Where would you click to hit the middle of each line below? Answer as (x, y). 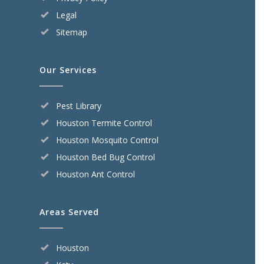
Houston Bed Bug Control (105, 157)
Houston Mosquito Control (107, 140)
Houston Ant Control (95, 174)
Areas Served (69, 212)
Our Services (68, 70)
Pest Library (78, 106)
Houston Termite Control (104, 123)
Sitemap (71, 32)
